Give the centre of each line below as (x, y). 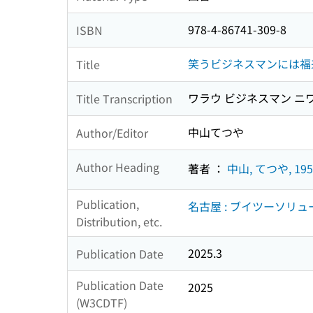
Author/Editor (112, 132)
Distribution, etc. (119, 222)
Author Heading (118, 167)
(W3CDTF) (102, 303)
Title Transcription (124, 98)
